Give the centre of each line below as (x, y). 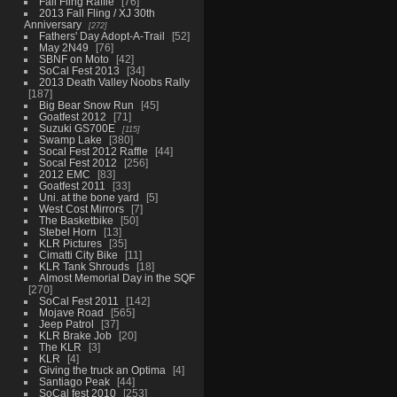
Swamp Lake (70, 139)
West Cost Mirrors (81, 208)
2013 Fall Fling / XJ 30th (97, 12)
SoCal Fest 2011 (78, 300)
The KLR (60, 346)
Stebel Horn (67, 231)
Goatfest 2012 (72, 116)
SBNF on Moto (74, 58)
